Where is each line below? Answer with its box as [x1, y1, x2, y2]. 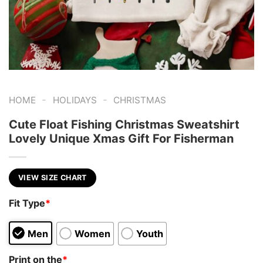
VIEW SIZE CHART [18, 173, 87, 182]
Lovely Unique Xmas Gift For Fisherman [9, 131, 234, 146]
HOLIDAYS [52, 95, 97, 106]
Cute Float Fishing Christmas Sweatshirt [9, 117, 240, 131]
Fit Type [9, 197, 45, 210]
